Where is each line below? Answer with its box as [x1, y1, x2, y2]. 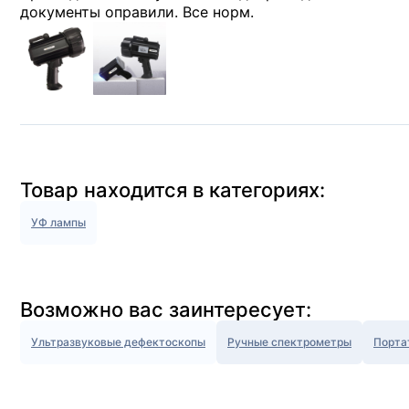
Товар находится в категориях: [20, 178, 325, 202]
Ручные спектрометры [227, 335, 351, 349]
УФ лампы [31, 215, 86, 229]
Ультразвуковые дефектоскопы [31, 335, 205, 349]
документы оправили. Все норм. [20, 3, 254, 21]
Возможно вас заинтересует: [20, 298, 311, 321]
